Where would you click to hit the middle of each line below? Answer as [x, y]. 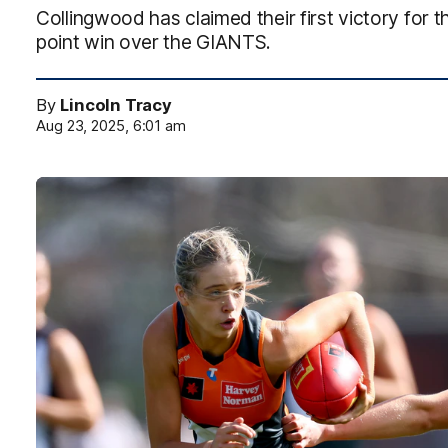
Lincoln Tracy [116, 105]
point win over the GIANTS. [154, 42]
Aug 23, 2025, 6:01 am [111, 126]
